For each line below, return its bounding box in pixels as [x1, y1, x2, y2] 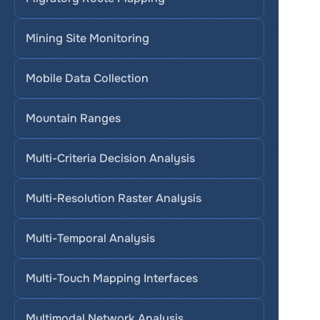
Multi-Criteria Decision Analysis [26, 151, 195, 166]
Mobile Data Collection [26, 71, 149, 86]
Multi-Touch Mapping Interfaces [26, 271, 198, 286]
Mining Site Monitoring [26, 31, 149, 46]
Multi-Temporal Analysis [26, 231, 155, 246]
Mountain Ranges [26, 111, 121, 126]
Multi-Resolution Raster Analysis [26, 191, 201, 206]
